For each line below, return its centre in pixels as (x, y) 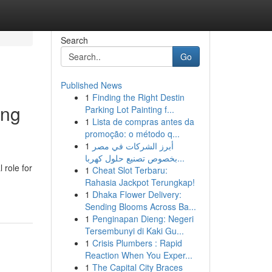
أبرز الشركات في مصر (133, 146)
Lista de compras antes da (143, 121)
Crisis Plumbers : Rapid (137, 243)
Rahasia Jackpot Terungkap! (140, 182)
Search (74, 40)
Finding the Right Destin (138, 97)
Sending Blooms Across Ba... (140, 206)
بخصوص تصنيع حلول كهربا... (181, 158)
